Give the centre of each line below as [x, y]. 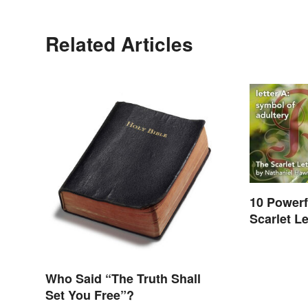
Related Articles [119, 43]
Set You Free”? [90, 295]
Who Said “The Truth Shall [123, 278]
